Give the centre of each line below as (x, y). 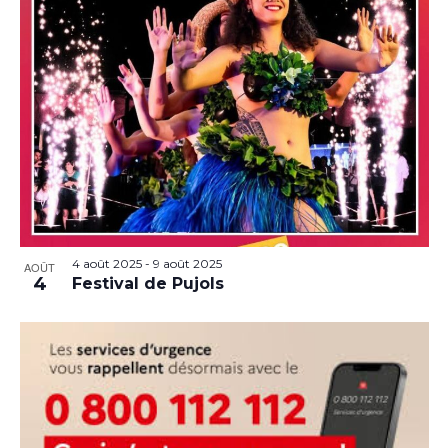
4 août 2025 (106, 264)
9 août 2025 (187, 264)
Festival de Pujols (147, 284)
